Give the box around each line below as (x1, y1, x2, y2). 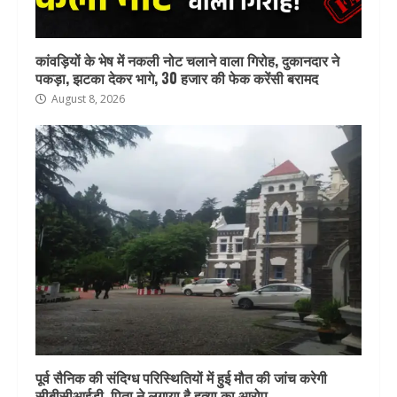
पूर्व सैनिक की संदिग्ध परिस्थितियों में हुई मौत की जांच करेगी (35, 367, 327, 389)
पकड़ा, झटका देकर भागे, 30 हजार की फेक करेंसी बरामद (35, 67, 318, 90)
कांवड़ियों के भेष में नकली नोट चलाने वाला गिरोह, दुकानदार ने (35, 50, 339, 72)
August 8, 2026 (49, 91, 125, 107)
